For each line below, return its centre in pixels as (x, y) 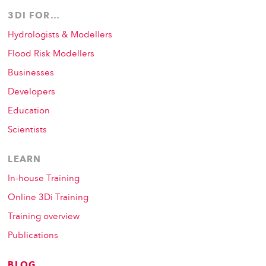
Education (29, 112)
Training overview (44, 217)
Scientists (28, 131)
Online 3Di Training (48, 198)
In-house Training (44, 179)
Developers (32, 93)
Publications (33, 236)
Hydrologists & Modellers (60, 36)
